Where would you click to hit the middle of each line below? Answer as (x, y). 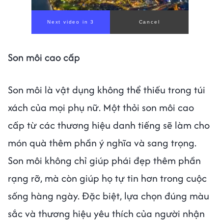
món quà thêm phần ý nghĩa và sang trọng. (102, 143)
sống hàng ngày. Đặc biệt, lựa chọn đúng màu (109, 196)
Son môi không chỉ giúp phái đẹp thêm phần (104, 161)
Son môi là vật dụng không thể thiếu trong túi (107, 90)
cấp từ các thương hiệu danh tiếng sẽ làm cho (109, 125)
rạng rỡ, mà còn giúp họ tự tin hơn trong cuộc (107, 178)
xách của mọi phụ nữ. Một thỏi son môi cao (101, 108)
